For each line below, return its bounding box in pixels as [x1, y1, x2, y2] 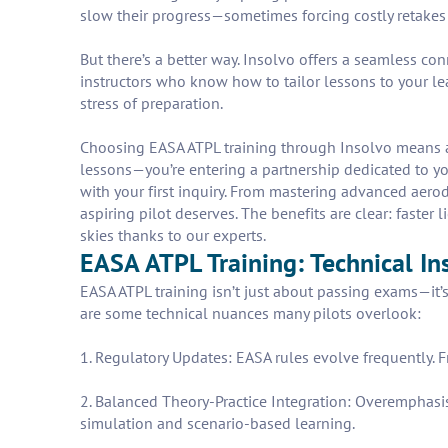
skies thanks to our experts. [80, 225, 266, 245]
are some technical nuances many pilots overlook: [80, 303, 421, 323]
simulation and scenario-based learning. [80, 413, 355, 433]
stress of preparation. [80, 93, 223, 113]
